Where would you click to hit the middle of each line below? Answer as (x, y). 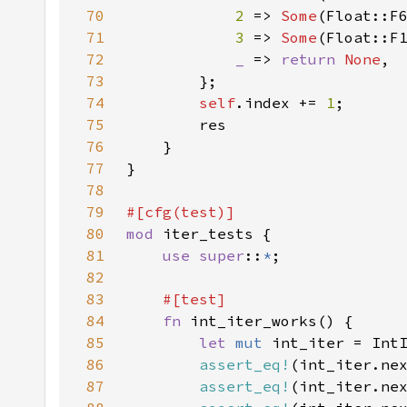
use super (203, 255)
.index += (281, 103)
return (313, 59)
